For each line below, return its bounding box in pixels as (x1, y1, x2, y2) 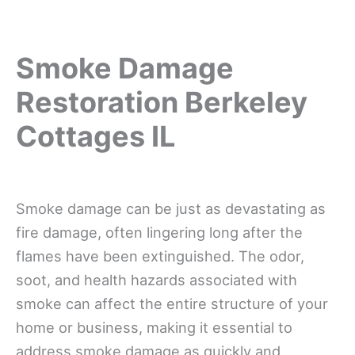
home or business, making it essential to (16, 318, 292, 336)
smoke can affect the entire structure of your (16, 294, 328, 312)
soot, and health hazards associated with (16, 270, 297, 288)
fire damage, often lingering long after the (16, 223, 303, 241)
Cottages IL (16, 118, 175, 154)
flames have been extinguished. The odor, (16, 246, 304, 265)
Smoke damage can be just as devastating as (16, 199, 326, 217)
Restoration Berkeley (16, 84, 307, 120)
